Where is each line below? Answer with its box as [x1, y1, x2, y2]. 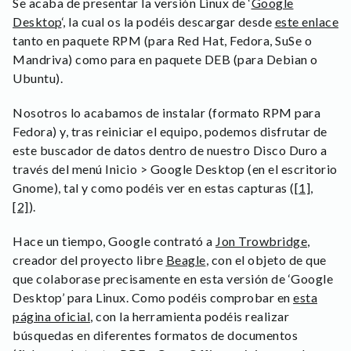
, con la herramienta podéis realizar [90, 309, 289, 324]
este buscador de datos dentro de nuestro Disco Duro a [13, 143, 327, 157]
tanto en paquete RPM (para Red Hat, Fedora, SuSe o [13, 33, 312, 48]
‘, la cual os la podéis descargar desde [61, 14, 275, 29]
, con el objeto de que [205, 252, 327, 267]
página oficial [13, 309, 90, 324]
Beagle [165, 252, 206, 267]
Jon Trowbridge [215, 233, 307, 248]
